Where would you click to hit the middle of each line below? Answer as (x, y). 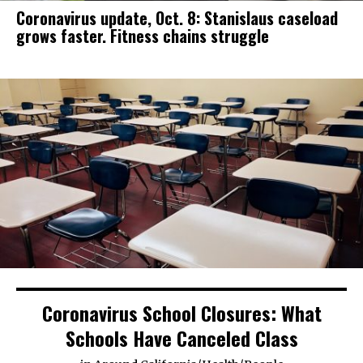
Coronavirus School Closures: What (181, 313)
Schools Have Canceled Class (181, 338)
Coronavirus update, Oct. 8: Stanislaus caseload (177, 18)
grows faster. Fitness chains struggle (143, 36)
